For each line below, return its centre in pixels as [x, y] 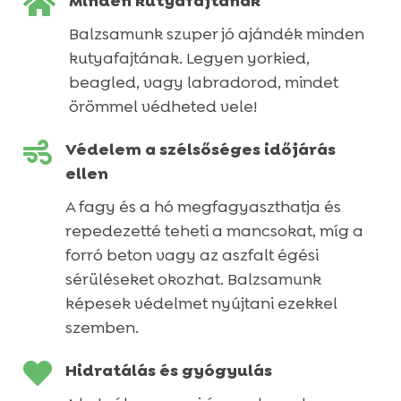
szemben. [102, 327]
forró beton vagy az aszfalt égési [192, 255]
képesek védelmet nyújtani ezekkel [201, 303]
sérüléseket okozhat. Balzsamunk [193, 279]
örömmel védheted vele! [162, 106]
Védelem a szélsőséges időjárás [200, 149]
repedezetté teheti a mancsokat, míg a [214, 230]
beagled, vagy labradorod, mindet [203, 82]
